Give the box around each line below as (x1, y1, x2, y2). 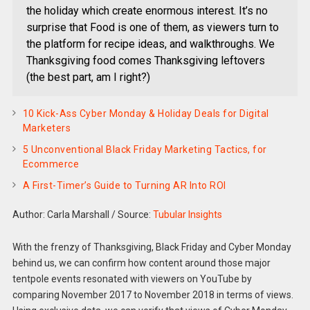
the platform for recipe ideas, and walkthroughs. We (26, 37, 275, 51)
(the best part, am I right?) (26, 71, 150, 84)
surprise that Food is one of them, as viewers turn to (26, 21, 279, 35)
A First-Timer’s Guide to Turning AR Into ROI (22, 180, 226, 192)
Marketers (22, 122, 71, 134)
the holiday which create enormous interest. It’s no (26, 4, 268, 18)
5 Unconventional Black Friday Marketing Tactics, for (22, 144, 267, 156)
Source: (117, 209, 153, 221)
